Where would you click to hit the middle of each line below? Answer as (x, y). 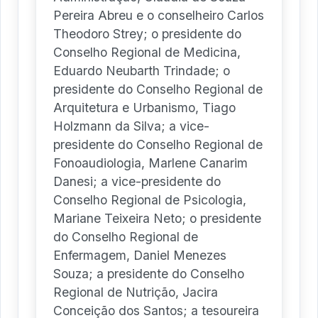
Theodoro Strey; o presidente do (147, 34)
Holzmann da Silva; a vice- (131, 126)
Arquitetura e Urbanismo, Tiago (144, 108)
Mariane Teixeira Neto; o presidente (157, 219)
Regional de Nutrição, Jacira (136, 292)
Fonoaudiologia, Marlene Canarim (150, 163)
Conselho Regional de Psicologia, (150, 200)
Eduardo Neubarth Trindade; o (142, 71)
